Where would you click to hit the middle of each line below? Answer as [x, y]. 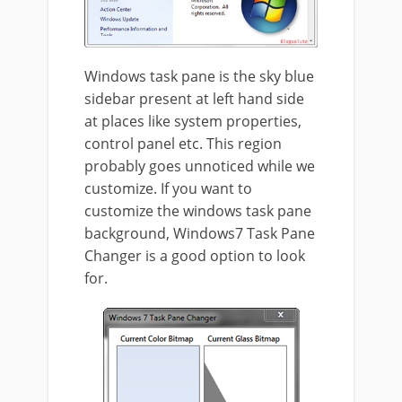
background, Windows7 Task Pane [200, 233]
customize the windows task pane [198, 210]
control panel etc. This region [183, 143]
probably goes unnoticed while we [200, 166]
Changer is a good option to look [195, 255]
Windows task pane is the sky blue [199, 76]
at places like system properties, [193, 121]
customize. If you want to [168, 188]
